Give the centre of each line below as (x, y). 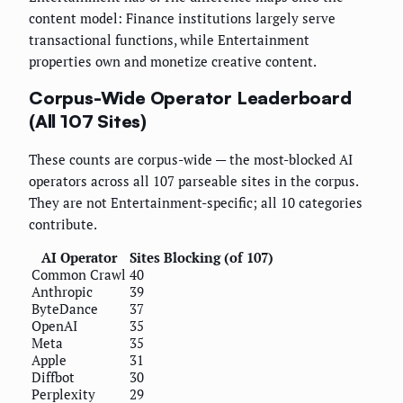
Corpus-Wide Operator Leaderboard (190, 98)
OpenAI (54, 326)
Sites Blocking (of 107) (201, 258)
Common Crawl (79, 275)
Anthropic (62, 292)
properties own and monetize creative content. (173, 61)
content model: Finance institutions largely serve (182, 18)
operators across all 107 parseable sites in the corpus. (193, 181)
